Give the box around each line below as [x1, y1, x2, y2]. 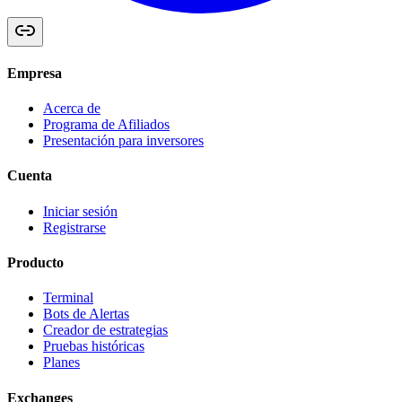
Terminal [43, 290, 93, 306]
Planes [43, 354, 80, 371]
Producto [7, 255, 64, 271]
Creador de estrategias [43, 322, 168, 338]
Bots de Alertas [43, 306, 129, 322]
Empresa [7, 65, 62, 81]
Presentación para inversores [43, 133, 204, 149]
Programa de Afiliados [43, 117, 170, 133]
